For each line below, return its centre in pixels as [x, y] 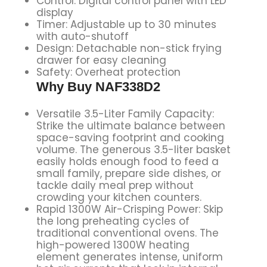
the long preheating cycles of [113, 221]
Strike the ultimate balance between [131, 125]
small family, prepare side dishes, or [128, 173]
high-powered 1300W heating [113, 245]
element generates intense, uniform [129, 257]
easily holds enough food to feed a [127, 161]
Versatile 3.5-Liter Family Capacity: [125, 114]
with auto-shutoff [82, 36]
